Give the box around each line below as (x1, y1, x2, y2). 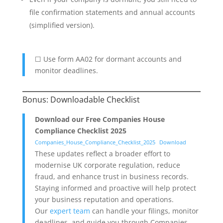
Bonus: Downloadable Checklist (22, 94, 140, 105)
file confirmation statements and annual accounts (29, 7, 195, 17)
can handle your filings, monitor (90, 206, 199, 216)
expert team (49, 206, 90, 216)
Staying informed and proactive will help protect (34, 183, 196, 193)
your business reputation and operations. (34, 195, 174, 204)
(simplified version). (29, 20, 95, 30)
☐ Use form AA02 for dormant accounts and (34, 54, 182, 64)
